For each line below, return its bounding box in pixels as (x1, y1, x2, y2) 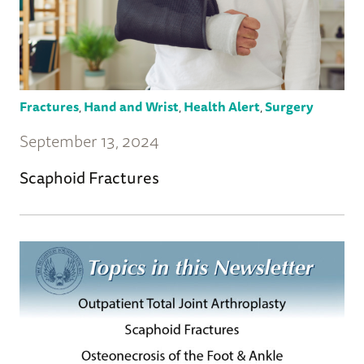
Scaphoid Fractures (19, 164, 159, 190)
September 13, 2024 (19, 128, 159, 154)
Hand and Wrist (84, 95, 179, 117)
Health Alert (184, 95, 260, 117)
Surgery (265, 95, 314, 117)
